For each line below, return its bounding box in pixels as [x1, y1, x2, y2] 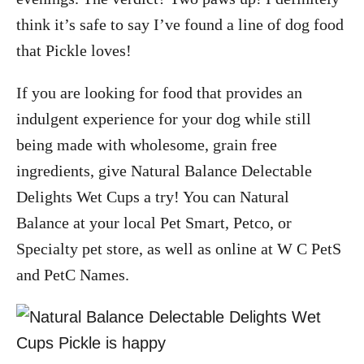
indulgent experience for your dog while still [16, 110, 311, 128]
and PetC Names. [16, 266, 133, 284]
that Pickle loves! [16, 41, 132, 59]
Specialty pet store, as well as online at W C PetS [16, 240, 341, 258]
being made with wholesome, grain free [16, 136, 277, 154]
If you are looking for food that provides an [16, 84, 302, 102]
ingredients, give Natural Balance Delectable [16, 162, 312, 180]
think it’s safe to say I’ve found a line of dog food [16, 15, 344, 33]
